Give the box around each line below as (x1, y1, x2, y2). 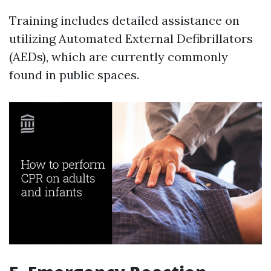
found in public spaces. (9, 67, 139, 82)
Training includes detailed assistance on (9, 13, 240, 28)
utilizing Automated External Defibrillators (9, 31, 253, 46)
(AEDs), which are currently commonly (9, 49, 228, 64)
